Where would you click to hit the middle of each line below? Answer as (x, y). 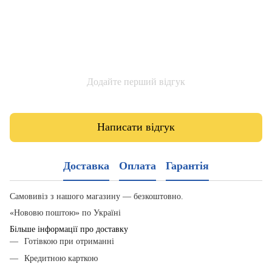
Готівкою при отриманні (69, 241)
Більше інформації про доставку (69, 229)
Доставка (86, 166)
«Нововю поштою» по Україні (66, 212)
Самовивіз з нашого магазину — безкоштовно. (97, 196)
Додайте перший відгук (136, 81)
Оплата (138, 166)
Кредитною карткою (61, 258)
